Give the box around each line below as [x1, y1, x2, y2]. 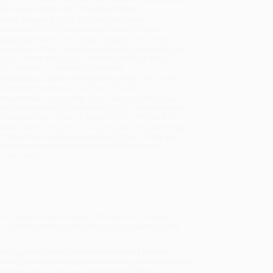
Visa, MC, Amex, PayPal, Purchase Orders [46, 123, 190, 133]
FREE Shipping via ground [57, 15, 149, 25]
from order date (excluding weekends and [38, 44, 188, 54]
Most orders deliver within [57, 35, 152, 45]
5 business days [76, 74, 137, 83]
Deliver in [40, 74, 76, 83]
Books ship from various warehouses [43, 94, 177, 104]
